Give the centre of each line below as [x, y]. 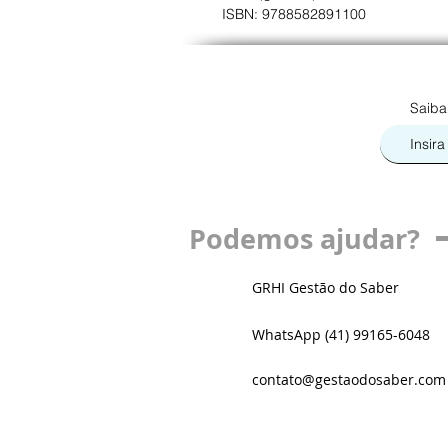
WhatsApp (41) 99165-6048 [341, 335]
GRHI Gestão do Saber [325, 288]
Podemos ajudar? [304, 239]
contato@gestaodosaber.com [349, 380]
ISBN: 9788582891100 [294, 14]
